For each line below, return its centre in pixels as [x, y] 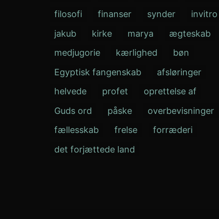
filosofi [68, 14]
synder [161, 14]
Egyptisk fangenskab [98, 72]
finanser [115, 14]
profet [115, 91]
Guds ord [73, 110]
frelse [126, 130]
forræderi [173, 130]
